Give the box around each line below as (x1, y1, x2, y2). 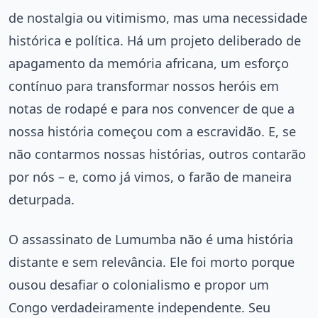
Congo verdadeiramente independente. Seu (9, 298, 270, 316)
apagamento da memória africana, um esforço (9, 54, 289, 72)
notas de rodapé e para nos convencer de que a (9, 99, 295, 117)
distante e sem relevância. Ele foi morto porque (9, 253, 295, 270)
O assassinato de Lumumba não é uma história (9, 230, 293, 248)
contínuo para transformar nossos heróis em (9, 77, 279, 94)
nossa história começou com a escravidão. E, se (9, 122, 296, 140)
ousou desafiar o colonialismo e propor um (9, 275, 269, 293)
